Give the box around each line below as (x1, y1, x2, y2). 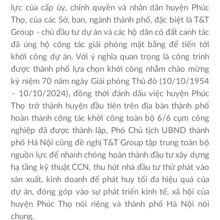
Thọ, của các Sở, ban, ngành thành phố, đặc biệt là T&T (11, 16, 209, 25)
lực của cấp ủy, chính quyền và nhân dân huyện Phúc (11, 3, 209, 12)
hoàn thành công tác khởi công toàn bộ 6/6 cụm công (11, 114, 209, 123)
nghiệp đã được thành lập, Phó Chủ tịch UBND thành (11, 126, 209, 135)
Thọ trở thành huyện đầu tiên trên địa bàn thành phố (11, 102, 209, 110)
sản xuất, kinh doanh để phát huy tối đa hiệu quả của (11, 175, 209, 184)
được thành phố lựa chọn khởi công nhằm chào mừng (11, 65, 209, 74)
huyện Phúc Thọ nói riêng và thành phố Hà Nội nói (11, 200, 209, 209)
